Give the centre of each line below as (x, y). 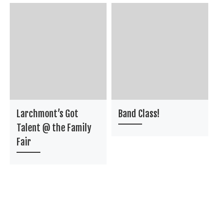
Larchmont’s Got (48, 113)
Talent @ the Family (54, 127)
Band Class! (139, 113)
